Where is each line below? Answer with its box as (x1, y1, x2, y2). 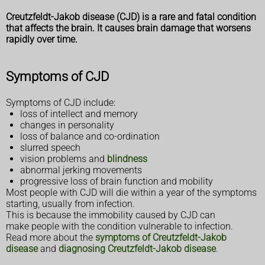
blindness (107, 153, 147, 165)
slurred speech (20, 142, 80, 154)
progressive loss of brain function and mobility (20, 176, 213, 188)
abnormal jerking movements (20, 164, 142, 176)
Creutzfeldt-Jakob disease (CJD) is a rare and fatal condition (6, 11, 256, 23)
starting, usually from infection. (6, 198, 135, 210)
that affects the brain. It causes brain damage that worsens (6, 22, 251, 34)
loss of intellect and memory (20, 108, 138, 120)
